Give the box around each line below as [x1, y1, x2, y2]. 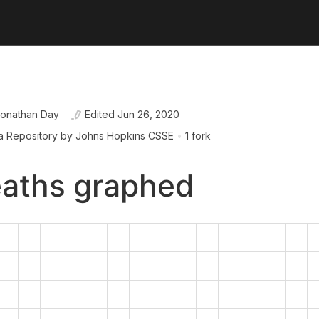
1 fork [185, 130, 211, 142]
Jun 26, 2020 [117, 108, 179, 120]
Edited [85, 108, 115, 120]
